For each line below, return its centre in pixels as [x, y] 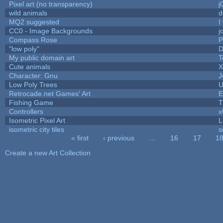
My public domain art [42, 57]
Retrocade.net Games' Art [50, 93]
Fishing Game [31, 102]
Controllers [26, 111]
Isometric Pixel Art [37, 120]
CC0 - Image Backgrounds [51, 31]
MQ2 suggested [34, 22]
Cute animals [29, 66]
